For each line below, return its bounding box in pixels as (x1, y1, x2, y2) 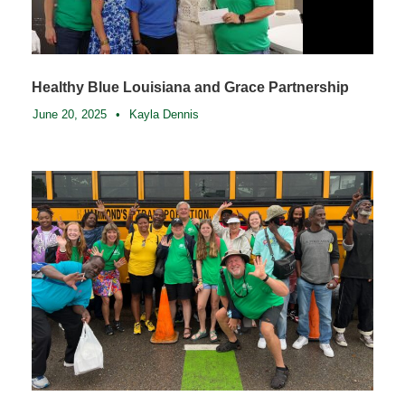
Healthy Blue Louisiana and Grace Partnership (32, 79, 349, 95)
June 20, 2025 (33, 107, 107, 121)
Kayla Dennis (129, 107, 199, 121)
